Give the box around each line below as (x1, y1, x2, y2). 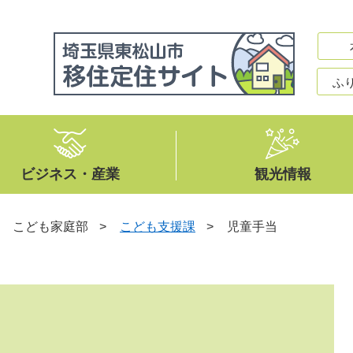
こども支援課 (120, 220, 195, 233)
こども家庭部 (13, 220, 88, 233)
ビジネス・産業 (20, 166, 120, 182)
